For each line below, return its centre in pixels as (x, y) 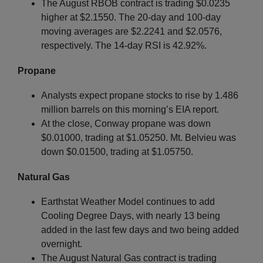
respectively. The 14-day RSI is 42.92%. (124, 45)
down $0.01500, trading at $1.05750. (118, 151)
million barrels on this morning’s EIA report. (130, 109)
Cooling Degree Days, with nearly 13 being (131, 215)
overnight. (62, 244)
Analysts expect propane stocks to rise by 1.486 (140, 95)
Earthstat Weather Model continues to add (128, 201)
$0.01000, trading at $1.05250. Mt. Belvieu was (139, 137)
